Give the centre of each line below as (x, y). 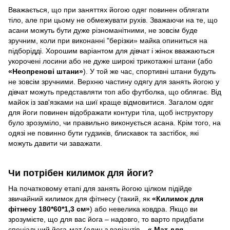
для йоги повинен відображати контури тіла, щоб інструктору (111, 113)
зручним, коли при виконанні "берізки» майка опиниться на (108, 41)
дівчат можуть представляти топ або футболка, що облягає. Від (115, 92)
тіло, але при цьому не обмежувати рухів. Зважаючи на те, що (113, 20)
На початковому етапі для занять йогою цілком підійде (100, 188)
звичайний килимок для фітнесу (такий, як (80, 198)
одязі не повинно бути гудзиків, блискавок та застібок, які (103, 133)
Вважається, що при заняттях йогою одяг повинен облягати (109, 10)
